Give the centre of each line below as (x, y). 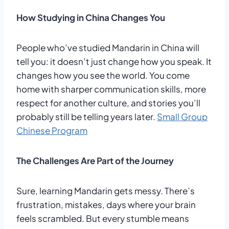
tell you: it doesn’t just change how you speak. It (114, 61)
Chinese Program (52, 130)
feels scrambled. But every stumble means (103, 218)
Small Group (182, 116)
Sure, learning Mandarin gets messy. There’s (106, 190)
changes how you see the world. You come (103, 75)
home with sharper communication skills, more (111, 89)
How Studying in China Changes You (91, 17)
